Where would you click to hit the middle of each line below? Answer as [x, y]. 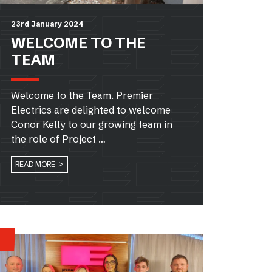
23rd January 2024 [47, 24]
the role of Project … [58, 139]
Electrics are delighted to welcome [91, 110]
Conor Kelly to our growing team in [92, 124]
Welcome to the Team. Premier [82, 95]
